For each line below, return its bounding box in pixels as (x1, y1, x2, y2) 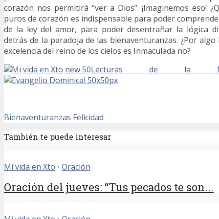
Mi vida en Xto (4, 161, 55, 173)
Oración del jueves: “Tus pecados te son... (4, 180, 214, 195)
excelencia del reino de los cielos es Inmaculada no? (4, 45, 191, 57)
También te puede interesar (4, 131, 111, 142)
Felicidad (73, 112, 104, 123)
